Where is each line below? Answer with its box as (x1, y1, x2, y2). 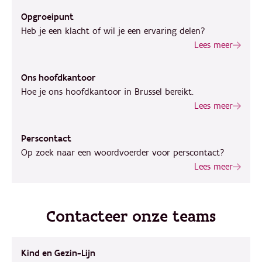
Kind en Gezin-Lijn (21, 247, 95, 259)
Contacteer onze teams (46, 206, 216, 227)
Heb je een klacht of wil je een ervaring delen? (21, 25, 205, 37)
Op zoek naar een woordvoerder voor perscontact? (21, 147, 225, 158)
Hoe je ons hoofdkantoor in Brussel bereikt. (21, 86, 194, 98)
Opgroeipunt (21, 11, 74, 23)
